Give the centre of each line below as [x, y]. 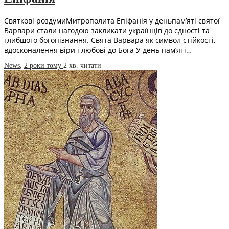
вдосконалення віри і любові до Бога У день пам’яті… [98, 50]
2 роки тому [44, 66]
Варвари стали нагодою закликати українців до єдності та [107, 31]
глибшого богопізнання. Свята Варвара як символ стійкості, [110, 40]
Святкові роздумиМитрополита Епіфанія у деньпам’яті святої [112, 21]
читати [91, 66]
